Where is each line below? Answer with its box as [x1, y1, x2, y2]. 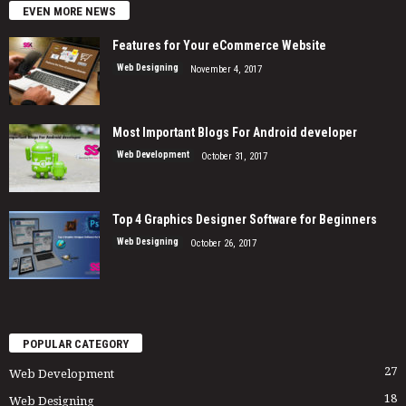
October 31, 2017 [201, 150, 267, 162]
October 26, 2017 [190, 237, 256, 249]
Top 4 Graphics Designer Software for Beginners [112, 211, 377, 227]
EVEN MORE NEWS [23, 4, 116, 18]
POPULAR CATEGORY [23, 337, 129, 352]
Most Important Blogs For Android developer [112, 124, 357, 140]
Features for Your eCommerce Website [112, 37, 326, 53]
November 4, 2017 [190, 63, 262, 75]
